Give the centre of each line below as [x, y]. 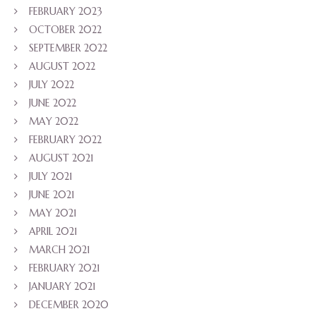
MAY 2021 [53, 213]
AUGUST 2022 [62, 67]
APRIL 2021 [53, 232]
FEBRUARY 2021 [65, 268]
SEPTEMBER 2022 [68, 48]
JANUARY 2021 [62, 287]
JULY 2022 [51, 85]
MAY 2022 [54, 122]
